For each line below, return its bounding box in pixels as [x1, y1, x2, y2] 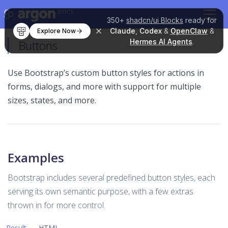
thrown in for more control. [8, 199, 105, 211]
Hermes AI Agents [129, 37, 192, 46]
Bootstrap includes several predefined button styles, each [8, 172, 215, 183]
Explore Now [37, 26, 76, 35]
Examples [8, 149, 64, 166]
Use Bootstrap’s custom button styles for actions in [8, 67, 204, 78]
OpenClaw [170, 26, 208, 35]
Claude [109, 26, 135, 35]
